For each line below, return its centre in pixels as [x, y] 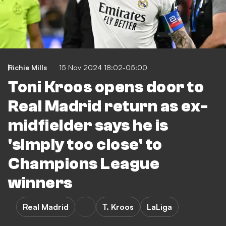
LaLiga [159, 207]
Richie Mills [27, 67]
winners [40, 183]
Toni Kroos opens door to [106, 87]
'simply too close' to [85, 145]
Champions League [84, 164]
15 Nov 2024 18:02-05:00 [103, 67]
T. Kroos [118, 207]
